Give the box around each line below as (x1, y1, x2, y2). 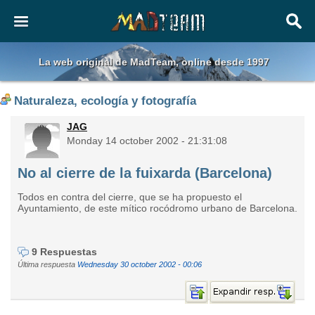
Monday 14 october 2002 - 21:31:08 (67, 135, 227, 146)
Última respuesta (18, 260, 77, 269)
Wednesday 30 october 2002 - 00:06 (77, 260, 202, 269)
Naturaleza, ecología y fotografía (14, 94, 196, 108)
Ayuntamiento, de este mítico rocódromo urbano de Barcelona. (18, 202, 297, 214)
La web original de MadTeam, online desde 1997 (39, 56, 269, 67)
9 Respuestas (32, 246, 97, 257)
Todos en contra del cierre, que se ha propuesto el (18, 191, 242, 202)
